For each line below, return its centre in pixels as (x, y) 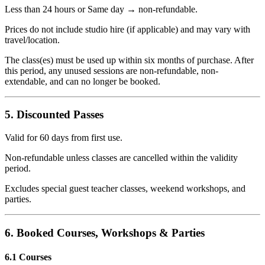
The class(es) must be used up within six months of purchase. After (129, 60)
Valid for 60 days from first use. (64, 138)
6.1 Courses (28, 257)
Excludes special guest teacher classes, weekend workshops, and (125, 189)
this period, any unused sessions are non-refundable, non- (112, 70)
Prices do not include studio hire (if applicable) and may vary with (127, 29)
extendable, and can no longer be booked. (83, 81)
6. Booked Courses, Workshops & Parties (105, 232)
